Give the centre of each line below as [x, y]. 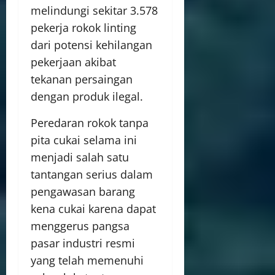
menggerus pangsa [80, 226]
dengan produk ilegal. [87, 96]
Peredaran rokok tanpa [90, 123]
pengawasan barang [83, 192]
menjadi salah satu [80, 157]
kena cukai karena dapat [93, 209]
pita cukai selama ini [84, 140]
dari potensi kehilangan [91, 45]
